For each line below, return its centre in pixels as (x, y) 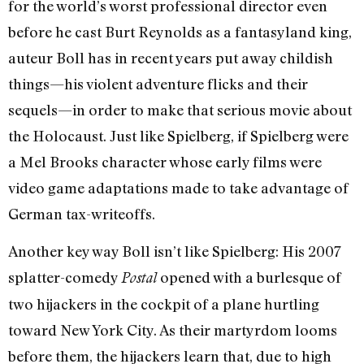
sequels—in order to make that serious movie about (180, 110)
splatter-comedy (65, 277)
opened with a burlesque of (249, 277)
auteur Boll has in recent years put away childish (171, 58)
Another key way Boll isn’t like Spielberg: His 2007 (175, 251)
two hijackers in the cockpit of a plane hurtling (164, 304)
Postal (139, 278)
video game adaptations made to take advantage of (178, 188)
